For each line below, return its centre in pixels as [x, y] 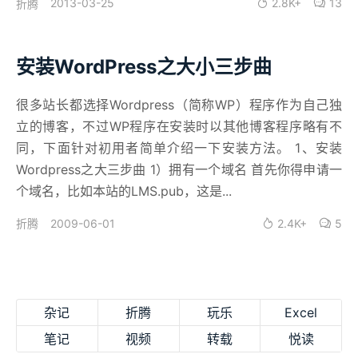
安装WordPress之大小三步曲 [144, 66]
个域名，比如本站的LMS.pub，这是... [124, 191]
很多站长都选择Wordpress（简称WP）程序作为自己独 [179, 105]
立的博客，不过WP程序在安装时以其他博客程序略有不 [179, 127]
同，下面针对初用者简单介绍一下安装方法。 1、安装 [179, 148]
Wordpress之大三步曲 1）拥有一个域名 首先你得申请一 [179, 170]
